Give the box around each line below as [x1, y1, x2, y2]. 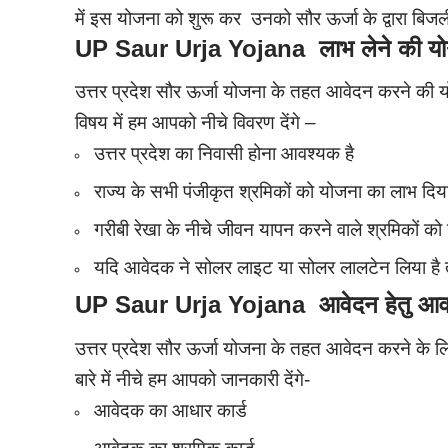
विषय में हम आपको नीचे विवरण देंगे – [75, 112, 317, 134]
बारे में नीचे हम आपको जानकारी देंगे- [75, 368, 311, 390]
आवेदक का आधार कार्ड [94, 399, 248, 421]
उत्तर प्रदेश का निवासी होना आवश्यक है [94, 143, 355, 165]
